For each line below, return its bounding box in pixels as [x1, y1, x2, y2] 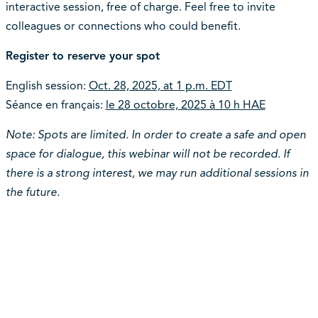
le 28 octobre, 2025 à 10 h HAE [105, 98, 265, 113]
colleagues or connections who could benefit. [5, 19, 241, 34]
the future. [5, 185, 60, 200]
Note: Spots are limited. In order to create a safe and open [5, 128, 306, 143]
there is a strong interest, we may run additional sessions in [5, 166, 309, 181]
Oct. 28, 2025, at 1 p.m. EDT [88, 79, 232, 94]
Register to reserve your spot [5, 49, 163, 64]
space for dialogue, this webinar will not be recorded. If [5, 147, 290, 162]
